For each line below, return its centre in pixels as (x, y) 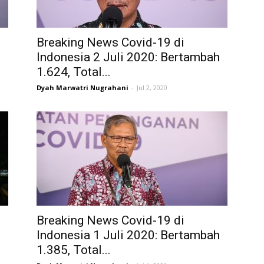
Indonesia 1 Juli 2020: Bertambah (128, 235)
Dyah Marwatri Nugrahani (82, 88)
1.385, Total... (74, 250)
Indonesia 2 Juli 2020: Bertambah (128, 57)
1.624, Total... (74, 72)
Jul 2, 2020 (152, 88)
